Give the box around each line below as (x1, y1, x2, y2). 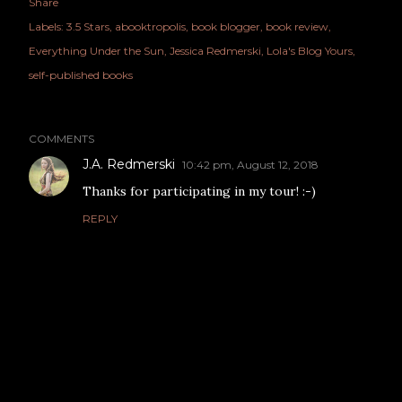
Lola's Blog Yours (267, 44, 353, 58)
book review (266, 20, 328, 34)
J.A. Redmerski (83, 156, 175, 173)
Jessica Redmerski (170, 44, 261, 58)
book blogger (191, 20, 260, 34)
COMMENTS (29, 132, 94, 146)
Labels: (29, 20, 64, 34)
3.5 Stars (66, 20, 109, 34)
